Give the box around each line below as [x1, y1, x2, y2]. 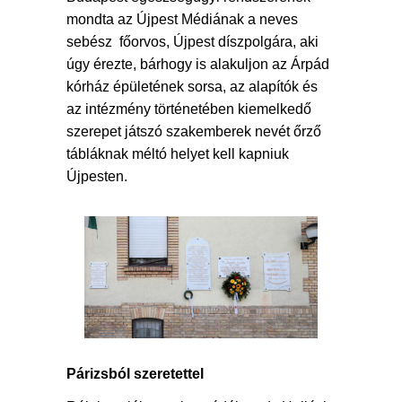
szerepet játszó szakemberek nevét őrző [66, 124, 321, 139]
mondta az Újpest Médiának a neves [66, 12, 298, 27]
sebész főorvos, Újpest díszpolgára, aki [66, 34, 319, 49]
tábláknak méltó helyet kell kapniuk [66, 146, 289, 162]
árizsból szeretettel [76, 366, 204, 382]
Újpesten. [66, 169, 131, 184]
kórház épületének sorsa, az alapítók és [66, 79, 318, 94]
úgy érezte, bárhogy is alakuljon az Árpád [66, 57, 329, 72]
